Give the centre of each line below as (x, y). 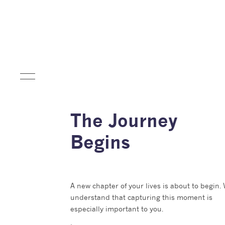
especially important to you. (117, 209)
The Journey (124, 119)
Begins (100, 141)
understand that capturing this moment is (141, 197)
